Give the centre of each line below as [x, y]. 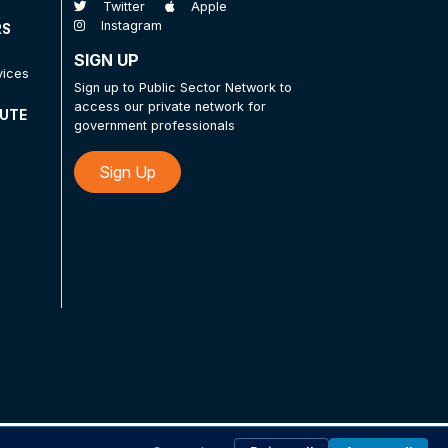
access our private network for [169, 106]
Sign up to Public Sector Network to [182, 87]
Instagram [131, 25]
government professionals [154, 125]
